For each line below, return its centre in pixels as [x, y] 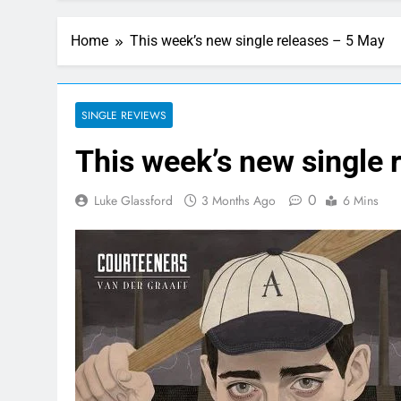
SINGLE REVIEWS [124, 115]
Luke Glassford [133, 200]
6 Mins [361, 200]
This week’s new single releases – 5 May [257, 41]
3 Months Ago [239, 200]
